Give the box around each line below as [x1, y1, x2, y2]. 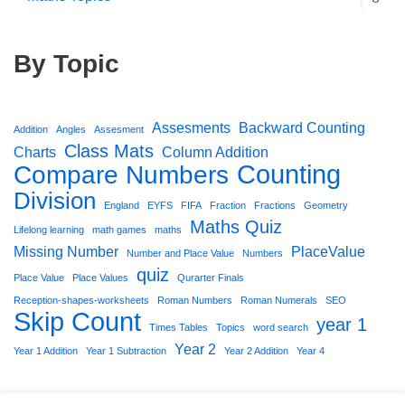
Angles [56, 123, 86, 135]
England [104, 199, 139, 211]
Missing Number [14, 242, 118, 259]
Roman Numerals [240, 294, 317, 306]
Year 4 [297, 344, 325, 356]
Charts [14, 143, 56, 160]
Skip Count [14, 306, 141, 336]
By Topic [14, 49, 119, 78]
